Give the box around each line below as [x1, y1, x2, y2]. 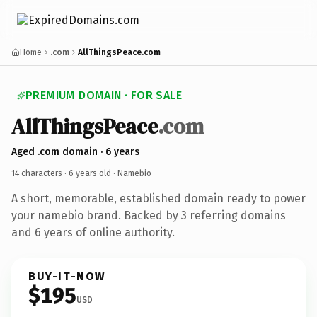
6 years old [69, 168, 111, 178]
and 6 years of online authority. [11, 225, 175, 239]
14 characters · [11, 168, 69, 178]
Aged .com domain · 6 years [11, 145, 139, 158]
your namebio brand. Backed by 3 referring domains [11, 208, 286, 222]
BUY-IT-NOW [28, 269, 106, 283]
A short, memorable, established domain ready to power [11, 191, 306, 205]
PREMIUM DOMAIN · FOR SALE [25, 88, 182, 102]
